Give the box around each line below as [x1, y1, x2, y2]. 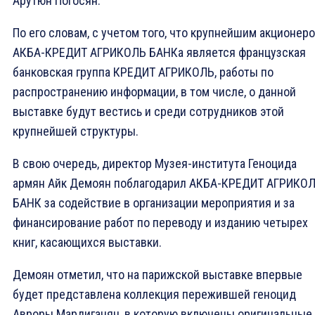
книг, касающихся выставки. [13, 235, 162, 250]
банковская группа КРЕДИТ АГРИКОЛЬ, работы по [13, 65, 274, 80]
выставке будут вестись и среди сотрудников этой [13, 104, 284, 120]
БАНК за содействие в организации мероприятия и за [13, 195, 295, 211]
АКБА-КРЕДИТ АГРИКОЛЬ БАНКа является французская [13, 45, 306, 60]
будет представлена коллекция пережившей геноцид [13, 287, 296, 302]
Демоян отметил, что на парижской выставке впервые [13, 267, 302, 283]
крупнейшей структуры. [13, 124, 139, 139]
